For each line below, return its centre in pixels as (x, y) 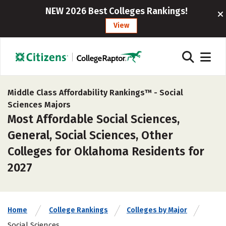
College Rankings (78, 210)
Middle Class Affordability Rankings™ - (83, 93)
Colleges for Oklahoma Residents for (106, 151)
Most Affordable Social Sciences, (94, 119)
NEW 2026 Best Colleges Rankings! (116, 11)
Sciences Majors (39, 105)
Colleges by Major (157, 210)
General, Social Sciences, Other (90, 135)
